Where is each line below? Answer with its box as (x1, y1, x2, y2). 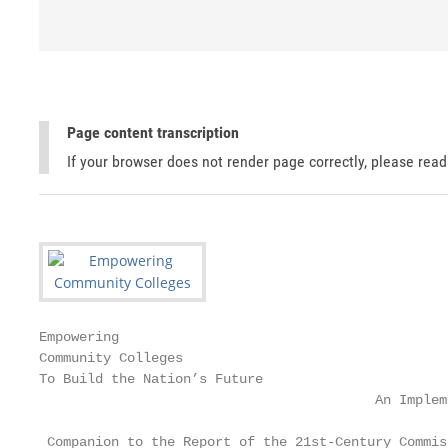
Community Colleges (39, 350, 183, 366)
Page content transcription (67, 123, 239, 142)
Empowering (39, 329, 119, 345)
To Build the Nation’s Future (39, 371, 263, 387)
